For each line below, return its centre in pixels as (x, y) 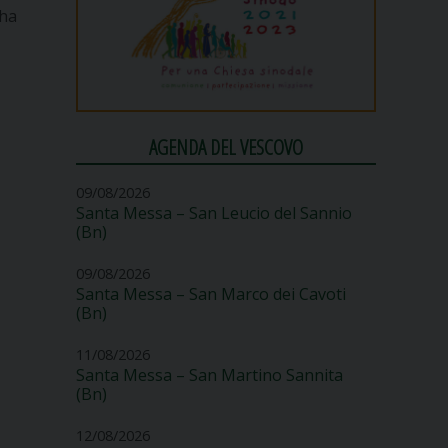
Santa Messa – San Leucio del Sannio (214, 212)
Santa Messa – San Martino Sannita (209, 374)
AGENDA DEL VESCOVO (226, 147)
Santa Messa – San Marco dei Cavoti (211, 293)
